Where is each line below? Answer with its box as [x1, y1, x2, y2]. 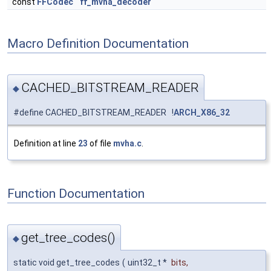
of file [88, 138, 113, 148]
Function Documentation [7, 186, 145, 201]
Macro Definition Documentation [7, 36, 189, 51]
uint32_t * [128, 258, 169, 268]
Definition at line [14, 138, 78, 148]
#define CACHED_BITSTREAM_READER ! [13, 107, 174, 117]
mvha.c [113, 138, 142, 148]
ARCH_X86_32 [174, 107, 230, 117]
